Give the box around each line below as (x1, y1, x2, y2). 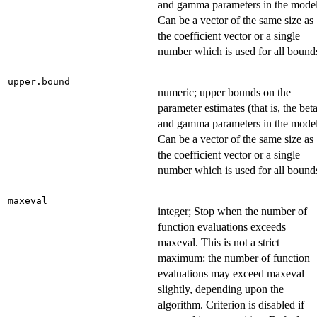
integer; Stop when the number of (158, 205, 307, 218)
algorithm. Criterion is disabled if (158, 299, 304, 311)
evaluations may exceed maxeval (158, 267, 304, 280)
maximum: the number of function (158, 252, 310, 265)
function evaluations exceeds (158, 221, 286, 234)
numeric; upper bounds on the (158, 86, 291, 99)
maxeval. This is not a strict (158, 236, 279, 249)
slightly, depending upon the (158, 283, 284, 296)
